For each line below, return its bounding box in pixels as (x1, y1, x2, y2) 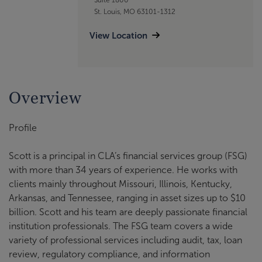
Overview (9, 88, 82, 108)
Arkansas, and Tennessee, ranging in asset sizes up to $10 (9, 193, 246, 204)
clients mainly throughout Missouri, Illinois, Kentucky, (9, 179, 232, 189)
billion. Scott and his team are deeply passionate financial (9, 207, 247, 218)
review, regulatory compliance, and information (9, 249, 210, 260)
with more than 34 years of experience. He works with (9, 165, 237, 175)
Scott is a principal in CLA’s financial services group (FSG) (9, 151, 247, 161)
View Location (89, 30, 147, 40)
